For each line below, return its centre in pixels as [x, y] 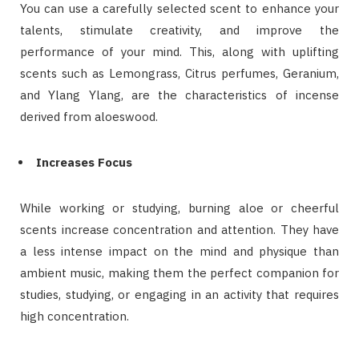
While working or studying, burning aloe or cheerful [179, 208]
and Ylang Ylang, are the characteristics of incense [179, 95]
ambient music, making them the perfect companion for [179, 273]
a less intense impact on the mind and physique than [179, 252]
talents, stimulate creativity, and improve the [179, 30]
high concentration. [75, 317]
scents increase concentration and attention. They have [179, 230]
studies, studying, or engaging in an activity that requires [179, 295]
